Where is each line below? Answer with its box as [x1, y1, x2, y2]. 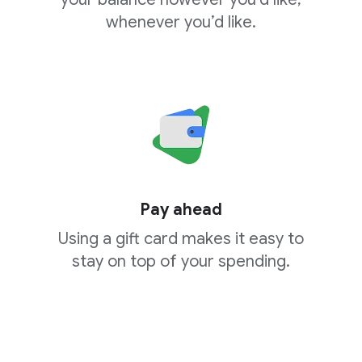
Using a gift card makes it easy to [58, 229, 304, 250]
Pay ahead [140, 200, 222, 221]
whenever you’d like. [106, 12, 256, 33]
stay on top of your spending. [72, 251, 290, 272]
